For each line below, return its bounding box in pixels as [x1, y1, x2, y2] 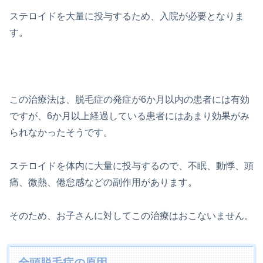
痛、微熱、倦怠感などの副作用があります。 [9, 177, 197, 187]
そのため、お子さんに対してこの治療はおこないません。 [9, 210, 254, 221]
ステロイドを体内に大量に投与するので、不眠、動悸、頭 [9, 160, 254, 171]
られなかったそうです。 [9, 127, 113, 137]
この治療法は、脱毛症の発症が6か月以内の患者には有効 [9, 94, 249, 104]
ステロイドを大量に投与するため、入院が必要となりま [9, 11, 244, 22]
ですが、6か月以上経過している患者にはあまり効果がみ [9, 110, 249, 121]
